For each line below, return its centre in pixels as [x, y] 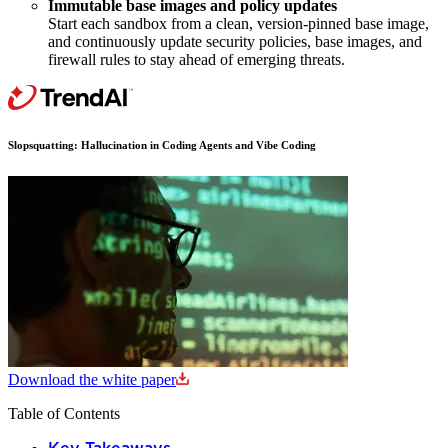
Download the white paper [92, 379]
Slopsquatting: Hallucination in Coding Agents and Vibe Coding [162, 144]
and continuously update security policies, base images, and [235, 41]
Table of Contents [64, 413]
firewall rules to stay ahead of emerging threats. [196, 59]
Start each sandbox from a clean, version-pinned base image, [238, 23]
